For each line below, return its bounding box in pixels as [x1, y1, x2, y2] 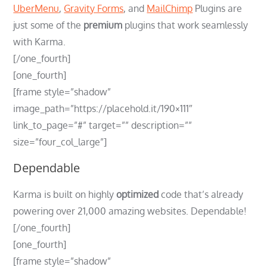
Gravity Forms [64, 2, 124, 14]
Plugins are [193, 2, 243, 14]
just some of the [13, 19, 84, 31]
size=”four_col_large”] [13, 136, 107, 148]
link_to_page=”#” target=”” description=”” [13, 119, 193, 131]
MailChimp [147, 2, 193, 14]
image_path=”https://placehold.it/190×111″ [13, 103, 193, 114]
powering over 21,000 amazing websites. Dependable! [13, 205, 247, 217]
